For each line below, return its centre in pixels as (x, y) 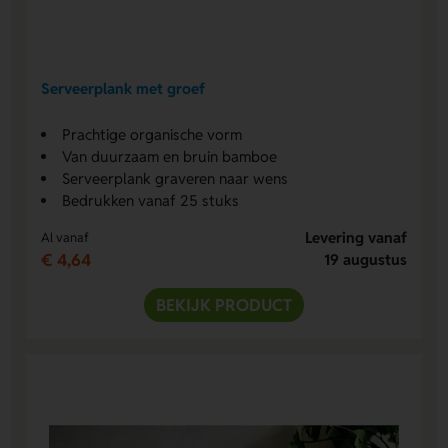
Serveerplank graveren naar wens (175, 178)
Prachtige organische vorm (152, 134)
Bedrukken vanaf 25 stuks (151, 200)
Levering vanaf (355, 237)
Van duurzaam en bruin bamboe (170, 156)
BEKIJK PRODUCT (224, 304)
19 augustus (365, 259)
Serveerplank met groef (123, 89)
